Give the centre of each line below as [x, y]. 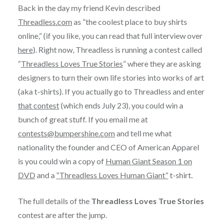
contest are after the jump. [62, 215]
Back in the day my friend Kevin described [89, 7]
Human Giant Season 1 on [149, 161]
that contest [38, 105]
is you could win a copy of [61, 161]
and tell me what [143, 133]
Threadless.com [45, 21]
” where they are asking [162, 63]
